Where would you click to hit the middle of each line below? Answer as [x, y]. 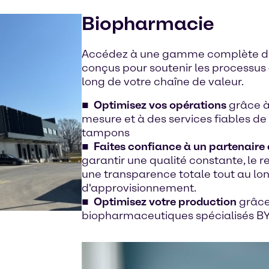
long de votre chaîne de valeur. [163, 81]
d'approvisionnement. [139, 188]
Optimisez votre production [166, 201]
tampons [106, 132]
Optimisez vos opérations [160, 105]
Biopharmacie [148, 23]
